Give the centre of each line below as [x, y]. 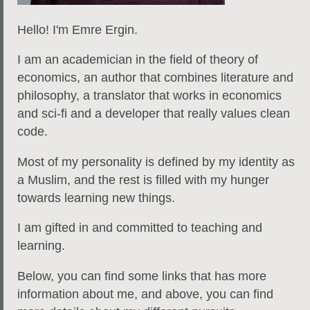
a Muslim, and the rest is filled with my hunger [143, 180]
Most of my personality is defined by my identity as [156, 162]
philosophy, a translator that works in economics [149, 96]
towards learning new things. [96, 198]
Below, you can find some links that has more [142, 276]
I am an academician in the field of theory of [138, 60]
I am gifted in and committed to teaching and [140, 228]
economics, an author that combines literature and [155, 78]
